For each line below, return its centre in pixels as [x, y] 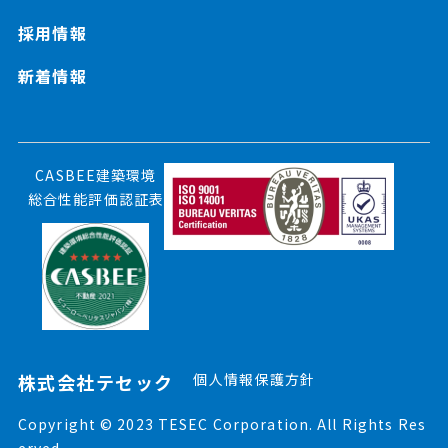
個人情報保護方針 [254, 379]
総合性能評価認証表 [96, 199]
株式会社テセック [95, 382]
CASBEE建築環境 [96, 175]
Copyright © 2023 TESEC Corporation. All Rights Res [221, 424]
